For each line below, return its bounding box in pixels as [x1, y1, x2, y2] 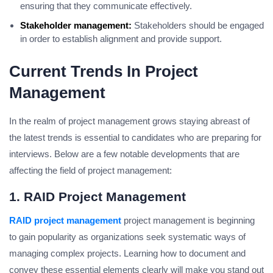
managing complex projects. [9, 248, 121, 259]
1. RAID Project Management [9, 190, 186, 204]
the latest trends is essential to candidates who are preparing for [9, 132, 261, 143]
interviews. [9, 149, 52, 160]
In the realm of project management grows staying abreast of [9, 116, 250, 127]
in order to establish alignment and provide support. [20, 34, 222, 44]
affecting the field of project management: [9, 165, 172, 176]
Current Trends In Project [9, 62, 198, 81]
